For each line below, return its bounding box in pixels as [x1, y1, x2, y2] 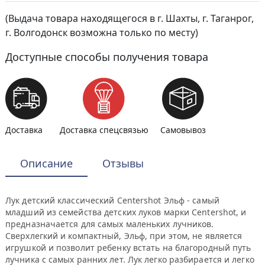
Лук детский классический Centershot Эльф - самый [5, 195, 219, 206]
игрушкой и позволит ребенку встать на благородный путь [5, 242, 251, 253]
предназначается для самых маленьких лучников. [5, 218, 214, 230]
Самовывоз [160, 124, 206, 135]
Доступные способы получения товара [5, 50, 208, 64]
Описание [20, 156, 73, 170]
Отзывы [102, 156, 144, 170]
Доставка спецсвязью [60, 124, 148, 135]
